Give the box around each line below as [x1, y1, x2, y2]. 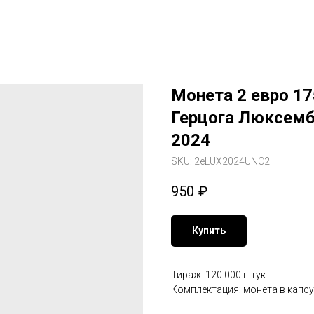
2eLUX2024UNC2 [194, 156, 270, 167]
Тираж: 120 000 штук [171, 269, 266, 281]
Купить [192, 225, 226, 237]
